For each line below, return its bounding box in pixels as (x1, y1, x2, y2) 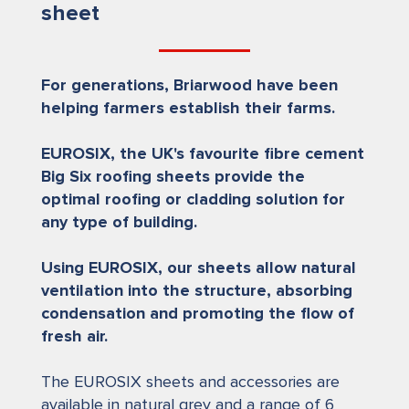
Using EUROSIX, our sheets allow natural (41, 260, 356, 277)
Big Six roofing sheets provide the (41, 169, 305, 185)
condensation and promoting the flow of (41, 306, 354, 322)
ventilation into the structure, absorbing (41, 283, 352, 299)
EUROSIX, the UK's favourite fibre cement (41, 146, 364, 163)
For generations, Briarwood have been (41, 78, 338, 94)
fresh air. (41, 329, 108, 345)
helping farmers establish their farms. (41, 100, 335, 117)
